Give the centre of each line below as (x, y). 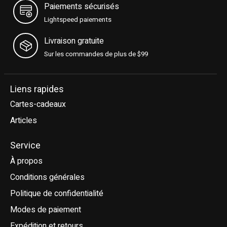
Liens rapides (37, 89)
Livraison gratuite (74, 41)
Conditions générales (47, 178)
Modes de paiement (46, 210)
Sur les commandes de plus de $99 (96, 54)
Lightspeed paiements (78, 20)
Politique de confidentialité (57, 194)
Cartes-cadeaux (38, 105)
